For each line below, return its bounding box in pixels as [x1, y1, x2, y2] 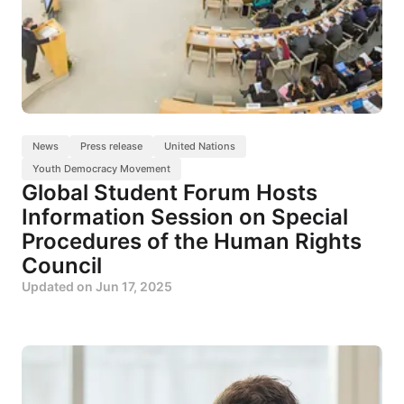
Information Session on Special [22, 204, 348, 231]
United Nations [164, 140, 235, 153]
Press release [80, 140, 142, 153]
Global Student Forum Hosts [22, 179, 317, 207]
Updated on [22, 279, 96, 295]
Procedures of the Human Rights [22, 228, 362, 255]
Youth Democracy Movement [32, 162, 170, 176]
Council [22, 252, 102, 280]
